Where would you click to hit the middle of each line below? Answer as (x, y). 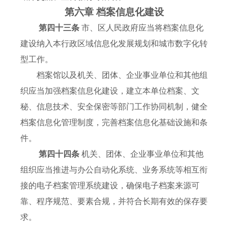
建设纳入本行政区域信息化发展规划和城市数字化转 (114, 44)
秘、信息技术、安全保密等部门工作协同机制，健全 (114, 107)
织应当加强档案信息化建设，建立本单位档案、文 (110, 91)
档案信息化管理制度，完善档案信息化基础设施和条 (114, 123)
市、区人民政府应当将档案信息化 (142, 28)
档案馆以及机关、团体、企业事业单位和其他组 (114, 75)
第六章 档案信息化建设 (114, 12)
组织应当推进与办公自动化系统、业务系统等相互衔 (114, 170)
